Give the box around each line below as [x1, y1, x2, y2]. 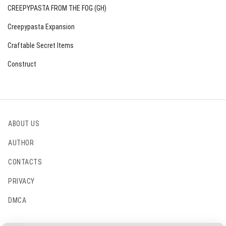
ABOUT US [8, 120, 39, 128]
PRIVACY [8, 177, 35, 185]
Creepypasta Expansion [8, 23, 75, 31]
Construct [8, 60, 36, 68]
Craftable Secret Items [8, 41, 74, 49]
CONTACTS [8, 158, 42, 166]
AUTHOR [8, 139, 34, 147]
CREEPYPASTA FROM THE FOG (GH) [8, 4, 106, 12]
